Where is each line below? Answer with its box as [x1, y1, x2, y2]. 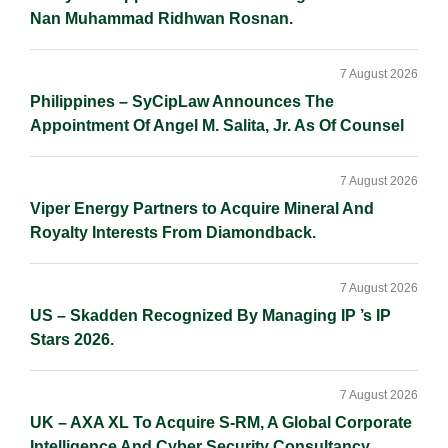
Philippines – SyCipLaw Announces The [30, 93, 334, 110]
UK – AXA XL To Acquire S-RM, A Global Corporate [30, 414, 412, 431]
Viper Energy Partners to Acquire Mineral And [30, 200, 374, 217]
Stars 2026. [30, 331, 114, 348]
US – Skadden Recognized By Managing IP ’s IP [30, 307, 391, 324]
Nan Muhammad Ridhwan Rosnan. [30, 10, 293, 27]
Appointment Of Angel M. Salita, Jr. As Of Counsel [30, 117, 404, 134]
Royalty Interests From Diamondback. [30, 224, 316, 241]
